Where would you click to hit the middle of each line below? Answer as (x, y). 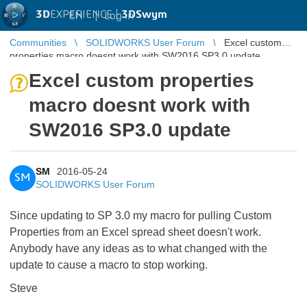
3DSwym (144, 14)
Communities (38, 42)
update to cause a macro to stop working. (109, 265)
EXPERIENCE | (86, 14)
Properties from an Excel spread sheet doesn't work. (135, 232)
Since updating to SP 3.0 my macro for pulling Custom (140, 216)
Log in (119, 15)
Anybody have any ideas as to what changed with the (138, 248)
